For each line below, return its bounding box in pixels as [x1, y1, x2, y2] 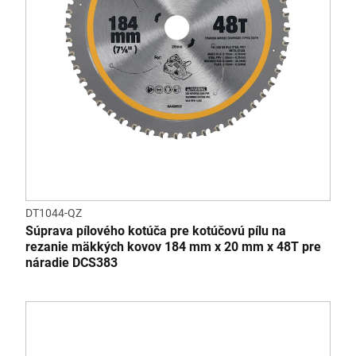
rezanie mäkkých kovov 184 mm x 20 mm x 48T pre [25, 239, 321, 254]
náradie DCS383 [25, 255, 118, 270]
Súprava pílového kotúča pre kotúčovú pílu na [25, 223, 286, 238]
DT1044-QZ [25, 207, 82, 219]
